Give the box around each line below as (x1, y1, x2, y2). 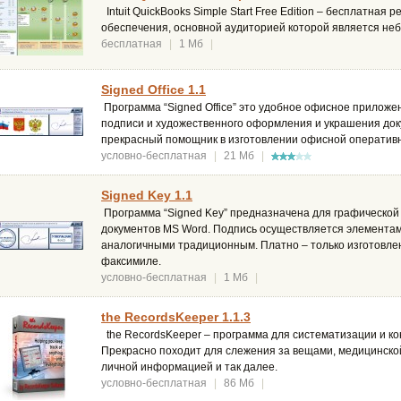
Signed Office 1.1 (101, 82, 206, 98)
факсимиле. (101, 255, 161, 269)
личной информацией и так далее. (101, 361, 277, 374)
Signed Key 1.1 (101, 188, 192, 203)
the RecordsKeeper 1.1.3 (101, 310, 251, 325)
